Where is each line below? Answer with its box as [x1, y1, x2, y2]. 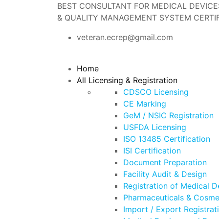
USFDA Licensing [123, 122, 186, 132]
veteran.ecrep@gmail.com [77, 32, 173, 42]
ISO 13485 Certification [123, 134, 210, 144]
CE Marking [123, 99, 166, 109]
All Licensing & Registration [77, 75, 177, 85]
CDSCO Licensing [123, 87, 189, 97]
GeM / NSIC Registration [123, 110, 214, 120]
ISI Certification [123, 146, 181, 155]
